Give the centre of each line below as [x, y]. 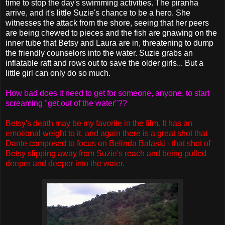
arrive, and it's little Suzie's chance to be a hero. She [98, 13]
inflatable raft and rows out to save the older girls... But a [104, 63]
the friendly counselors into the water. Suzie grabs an [99, 53]
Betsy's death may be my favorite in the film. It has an [99, 123]
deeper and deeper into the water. [65, 163]
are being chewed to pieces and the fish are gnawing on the [111, 33]
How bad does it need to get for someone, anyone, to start [107, 93]
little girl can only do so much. [58, 73]
